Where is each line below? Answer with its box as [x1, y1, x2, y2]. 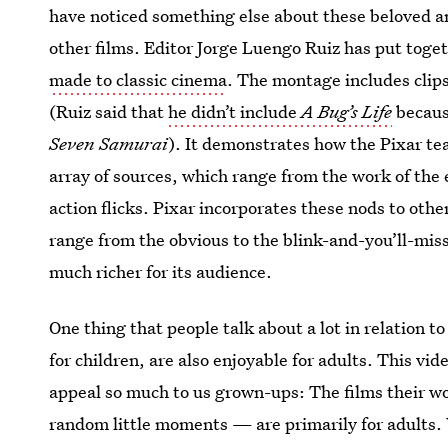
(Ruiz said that [49, 100, 169, 123]
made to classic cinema [49, 68, 228, 91]
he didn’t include [168, 100, 302, 123]
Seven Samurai [49, 132, 169, 155]
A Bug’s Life [301, 100, 393, 123]
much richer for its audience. [49, 260, 273, 283]
